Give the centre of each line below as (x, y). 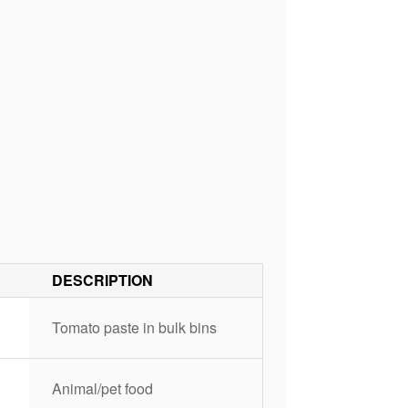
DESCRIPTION (102, 280)
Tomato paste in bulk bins (134, 327)
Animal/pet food (102, 388)
